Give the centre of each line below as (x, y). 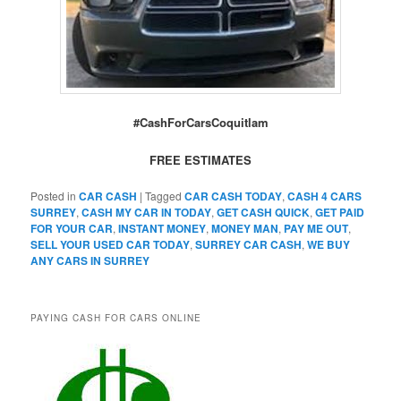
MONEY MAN (245, 229)
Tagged (164, 196)
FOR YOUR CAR (72, 229)
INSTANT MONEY (162, 229)
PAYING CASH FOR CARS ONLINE (116, 318)
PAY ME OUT (316, 229)
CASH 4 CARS (325, 196)
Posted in (54, 196)
